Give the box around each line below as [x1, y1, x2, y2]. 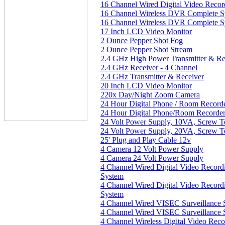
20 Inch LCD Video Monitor [100, 81, 192, 90]
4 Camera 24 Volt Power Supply [100, 154, 203, 162]
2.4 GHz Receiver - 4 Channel [100, 63, 197, 72]
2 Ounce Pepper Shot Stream [100, 45, 192, 54]
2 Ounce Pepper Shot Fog [100, 36, 183, 45]
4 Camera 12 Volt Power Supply [100, 145, 203, 153]
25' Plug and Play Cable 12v [100, 136, 191, 144]
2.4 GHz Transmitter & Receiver [100, 72, 204, 81]
